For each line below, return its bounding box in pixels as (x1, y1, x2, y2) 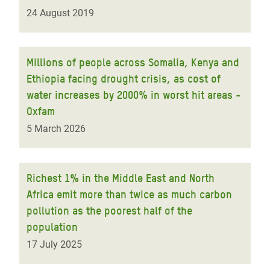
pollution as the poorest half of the (27, 204, 192, 217)
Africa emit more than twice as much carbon (27, 188, 232, 201)
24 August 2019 (27, 7, 94, 19)
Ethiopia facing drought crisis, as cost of (27, 72, 221, 85)
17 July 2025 (27, 239, 82, 250)
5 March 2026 (27, 123, 86, 134)
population (27, 221, 78, 233)
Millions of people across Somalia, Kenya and (27, 56, 239, 69)
